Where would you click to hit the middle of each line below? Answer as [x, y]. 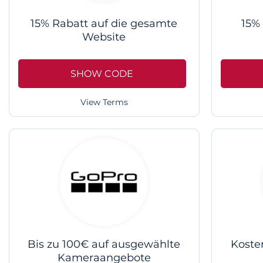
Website [104, 37]
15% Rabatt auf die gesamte [104, 23]
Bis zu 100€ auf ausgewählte [104, 245]
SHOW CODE [102, 73]
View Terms [104, 102]
